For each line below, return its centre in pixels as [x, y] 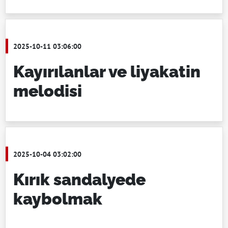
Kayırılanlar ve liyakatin [107, 72]
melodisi [48, 91]
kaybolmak [58, 199]
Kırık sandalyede [79, 179]
